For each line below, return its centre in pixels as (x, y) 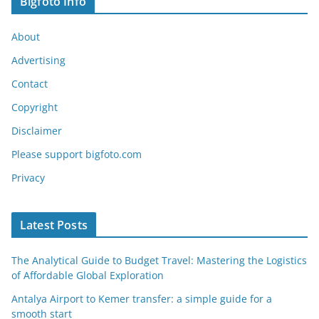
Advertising (38, 61)
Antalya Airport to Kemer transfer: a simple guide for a (142, 299)
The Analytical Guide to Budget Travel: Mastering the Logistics (159, 261)
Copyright (35, 108)
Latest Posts (54, 225)
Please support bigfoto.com (77, 155)
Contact (30, 84)
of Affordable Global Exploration (88, 276)
